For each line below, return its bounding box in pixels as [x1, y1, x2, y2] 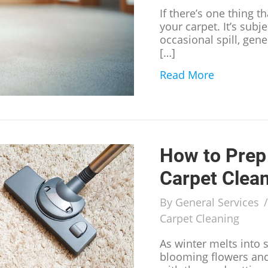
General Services [175, 194, 260, 209]
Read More [160, 68, 215, 83]
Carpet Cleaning [160, 211, 240, 226]
